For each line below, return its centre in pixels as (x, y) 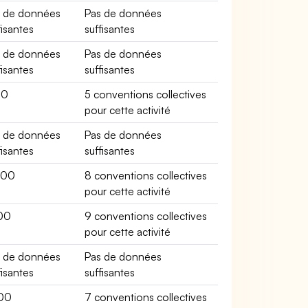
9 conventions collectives (146, 216)
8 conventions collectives (146, 175)
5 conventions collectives (146, 94)
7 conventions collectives (146, 297)
